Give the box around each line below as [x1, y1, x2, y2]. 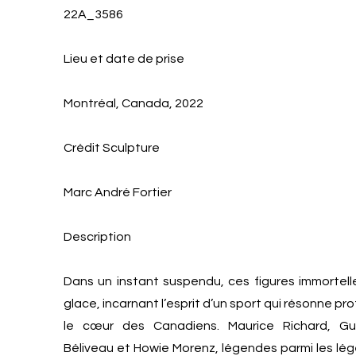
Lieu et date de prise [64, 52, 184, 65]
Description [64, 230, 131, 243]
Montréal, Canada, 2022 [64, 97, 203, 110]
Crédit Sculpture [64, 141, 160, 154]
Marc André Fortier [64, 186, 172, 199]
